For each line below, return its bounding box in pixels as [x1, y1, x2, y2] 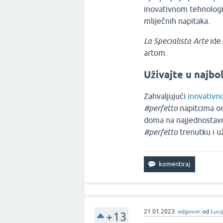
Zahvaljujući [144, 92, 188, 101]
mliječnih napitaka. [144, 16, 211, 26]
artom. [144, 48, 168, 58]
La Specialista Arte [144, 36, 209, 46]
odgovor [178, 208, 201, 216]
